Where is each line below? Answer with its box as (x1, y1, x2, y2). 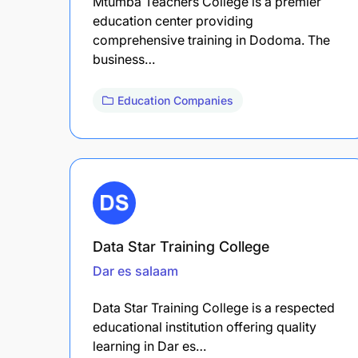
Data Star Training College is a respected (93, 299, 335, 316)
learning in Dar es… (93, 337, 206, 354)
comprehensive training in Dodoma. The (93, 31, 330, 48)
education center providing (93, 12, 253, 29)
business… (93, 50, 155, 67)
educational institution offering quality (93, 318, 316, 335)
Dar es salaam (93, 262, 178, 279)
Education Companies (117, 93, 233, 107)
